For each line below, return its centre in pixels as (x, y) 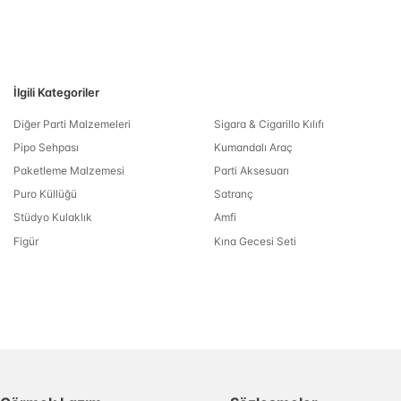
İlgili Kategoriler (56, 92)
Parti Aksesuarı (251, 170)
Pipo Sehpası (46, 147)
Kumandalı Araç (253, 147)
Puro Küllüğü (45, 194)
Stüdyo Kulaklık (53, 218)
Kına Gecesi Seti (255, 241)
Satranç (233, 194)
